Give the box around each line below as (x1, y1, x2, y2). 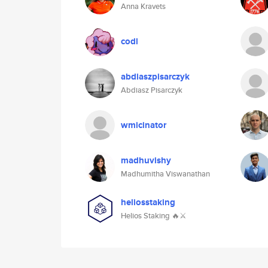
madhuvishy (121, 154, 171, 167)
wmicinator (121, 118, 166, 132)
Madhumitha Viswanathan (121, 168, 210, 179)
